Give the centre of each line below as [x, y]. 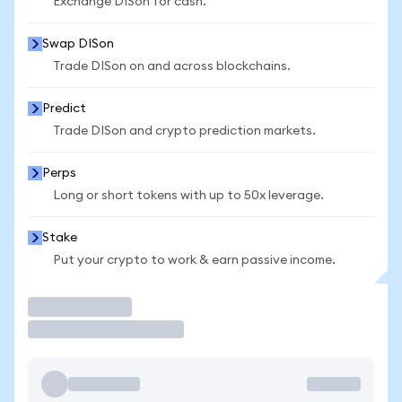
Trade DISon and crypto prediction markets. [184, 131]
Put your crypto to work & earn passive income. [194, 260]
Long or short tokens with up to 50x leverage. [188, 196]
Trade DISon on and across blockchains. [172, 66]
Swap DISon [78, 44]
